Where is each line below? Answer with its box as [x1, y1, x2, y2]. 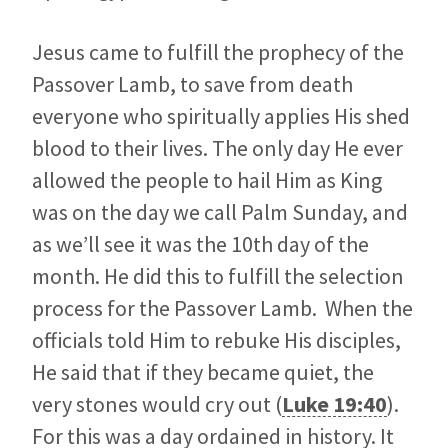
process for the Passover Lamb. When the [32, 294, 413, 323]
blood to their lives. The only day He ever [32, 134, 403, 163]
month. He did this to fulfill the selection [32, 262, 404, 291]
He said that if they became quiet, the [32, 358, 374, 387]
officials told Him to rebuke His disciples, [32, 326, 401, 355]
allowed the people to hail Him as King [32, 166, 382, 195]
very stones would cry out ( [32, 390, 282, 419]
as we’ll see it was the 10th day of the [32, 230, 369, 259]
